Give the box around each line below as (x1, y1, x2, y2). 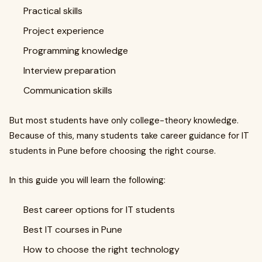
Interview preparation (23, 64, 116, 77)
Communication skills (23, 84, 112, 96)
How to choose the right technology (23, 243, 180, 256)
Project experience (23, 25, 104, 37)
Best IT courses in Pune (23, 223, 122, 236)
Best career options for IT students (23, 204, 175, 216)
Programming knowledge (23, 44, 128, 57)
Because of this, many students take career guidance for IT (9, 130, 249, 142)
